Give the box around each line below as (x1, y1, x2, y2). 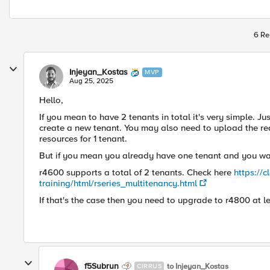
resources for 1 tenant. (39, 133, 127, 144)
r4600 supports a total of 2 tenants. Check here (39, 167, 234, 178)
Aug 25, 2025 (69, 77, 113, 86)
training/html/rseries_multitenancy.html (39, 178, 197, 189)
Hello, (39, 95, 63, 105)
